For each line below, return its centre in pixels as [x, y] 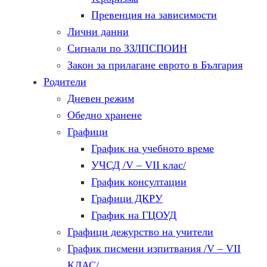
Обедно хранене [105, 115]
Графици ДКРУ [127, 198]
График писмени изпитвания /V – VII [154, 249]
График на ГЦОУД [134, 215]
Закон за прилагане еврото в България [155, 65]
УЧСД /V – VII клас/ [139, 165]
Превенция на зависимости [154, 15]
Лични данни [98, 32]
